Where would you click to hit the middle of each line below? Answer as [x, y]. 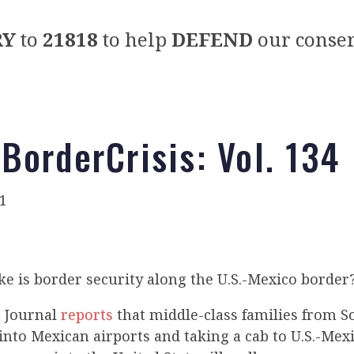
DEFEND [212, 39]
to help [134, 39]
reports [87, 314]
